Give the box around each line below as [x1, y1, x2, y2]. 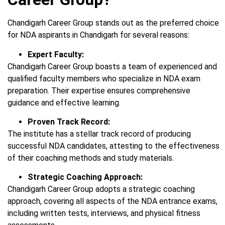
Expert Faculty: [28, 49, 84, 59]
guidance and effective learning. [8, 97, 121, 107]
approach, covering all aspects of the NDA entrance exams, [8, 196, 217, 206]
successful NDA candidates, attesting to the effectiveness [8, 141, 219, 151]
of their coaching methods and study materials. [8, 153, 174, 163]
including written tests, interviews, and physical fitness [8, 208, 200, 218]
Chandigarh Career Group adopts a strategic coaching [8, 184, 195, 194]
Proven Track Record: [28, 117, 110, 127]
